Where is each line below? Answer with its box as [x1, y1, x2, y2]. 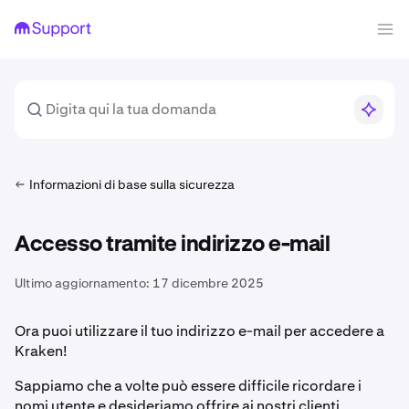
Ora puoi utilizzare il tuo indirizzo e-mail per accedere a [15, 321, 384, 341]
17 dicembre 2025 [152, 275, 264, 291]
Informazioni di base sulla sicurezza [29, 176, 235, 193]
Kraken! [15, 341, 68, 361]
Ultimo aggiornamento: [15, 275, 150, 291]
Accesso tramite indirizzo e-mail [15, 234, 330, 256]
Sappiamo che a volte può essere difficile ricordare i [15, 376, 362, 395]
